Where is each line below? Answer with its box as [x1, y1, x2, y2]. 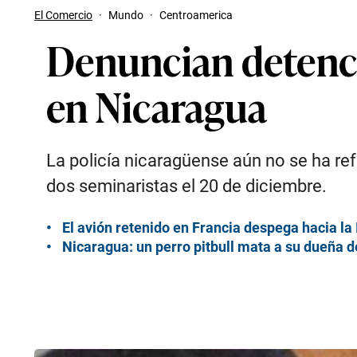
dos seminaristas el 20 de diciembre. [46, 176, 327, 196]
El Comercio [34, 9, 92, 22]
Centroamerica [159, 9, 233, 22]
